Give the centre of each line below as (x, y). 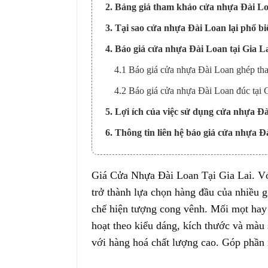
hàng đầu (194, 192)
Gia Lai (235, 176)
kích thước (206, 226)
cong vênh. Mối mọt (204, 209)
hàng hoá (128, 243)
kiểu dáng (156, 226)
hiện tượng (133, 209)
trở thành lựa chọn (133, 192)
